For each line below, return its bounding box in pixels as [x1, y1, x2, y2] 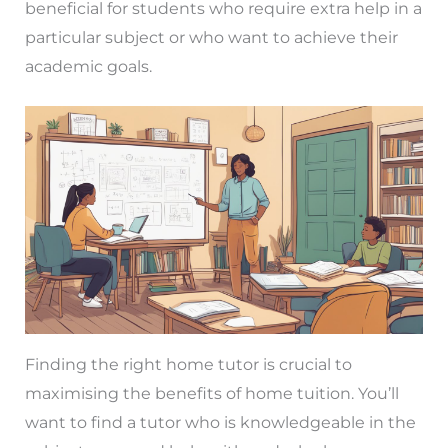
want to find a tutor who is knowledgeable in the [24, 413, 416, 433]
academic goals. [24, 56, 152, 76]
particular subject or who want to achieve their [24, 27, 398, 47]
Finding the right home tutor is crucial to [24, 355, 352, 375]
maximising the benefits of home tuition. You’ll [24, 384, 399, 404]
